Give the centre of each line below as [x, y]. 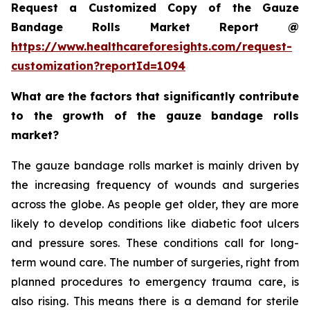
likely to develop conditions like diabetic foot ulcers [155, 224]
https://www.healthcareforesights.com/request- [152, 47]
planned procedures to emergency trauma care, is [155, 282]
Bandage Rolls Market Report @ [155, 27]
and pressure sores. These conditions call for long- [155, 243]
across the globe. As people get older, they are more [155, 204]
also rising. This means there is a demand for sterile [155, 301]
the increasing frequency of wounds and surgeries [155, 185]
